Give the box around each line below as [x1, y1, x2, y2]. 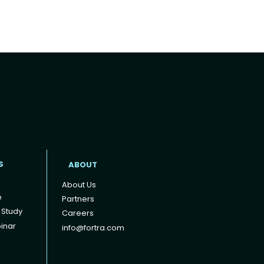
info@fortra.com [62, 222, 124, 233]
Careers [62, 207, 94, 219]
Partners [62, 193, 94, 205]
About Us [62, 179, 96, 191]
